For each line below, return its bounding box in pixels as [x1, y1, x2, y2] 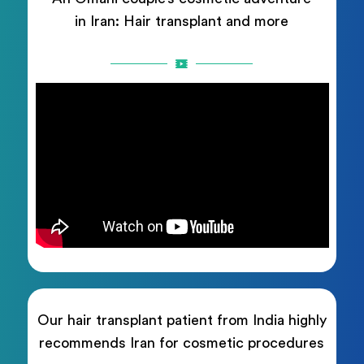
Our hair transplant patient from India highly [37, 313, 327, 327]
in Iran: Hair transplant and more [75, 13, 289, 28]
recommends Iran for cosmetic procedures [39, 336, 325, 350]
